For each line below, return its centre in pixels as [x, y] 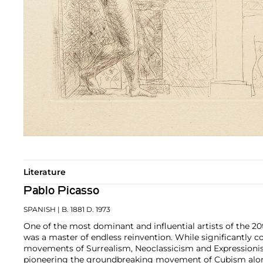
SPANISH [40, 209]
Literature [45, 172]
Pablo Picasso [61, 191]
